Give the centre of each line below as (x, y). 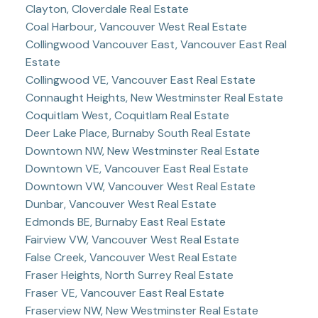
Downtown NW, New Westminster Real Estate (142, 150)
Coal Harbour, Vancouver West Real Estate (136, 26)
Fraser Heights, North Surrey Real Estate (129, 275)
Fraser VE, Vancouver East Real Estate (125, 292)
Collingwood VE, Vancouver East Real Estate (140, 79)
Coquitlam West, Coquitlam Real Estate (127, 115)
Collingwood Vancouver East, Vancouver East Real (156, 44)
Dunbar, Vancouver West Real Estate (121, 204)
